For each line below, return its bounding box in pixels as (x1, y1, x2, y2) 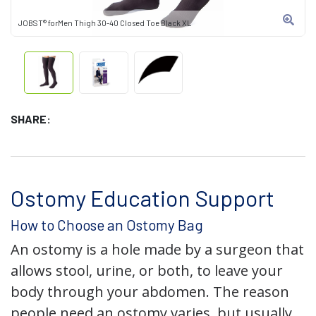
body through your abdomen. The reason (11, 282, 289, 301)
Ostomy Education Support (11, 184, 274, 211)
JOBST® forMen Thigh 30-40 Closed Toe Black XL (18, 18, 191, 28)
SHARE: (11, 112, 51, 126)
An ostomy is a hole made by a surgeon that (11, 240, 304, 259)
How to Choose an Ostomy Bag (11, 216, 203, 233)
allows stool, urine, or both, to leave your (11, 261, 283, 280)
